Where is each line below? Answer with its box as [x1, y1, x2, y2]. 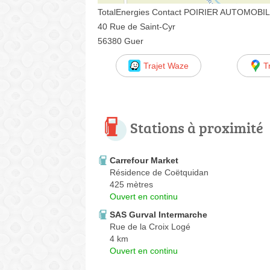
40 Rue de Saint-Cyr [98, 21, 175, 31]
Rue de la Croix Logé [110, 221, 190, 231]
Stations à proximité [130, 117, 263, 137]
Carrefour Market [110, 155, 178, 165]
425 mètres [110, 179, 153, 189]
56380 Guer [98, 36, 143, 46]
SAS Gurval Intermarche [110, 209, 207, 219]
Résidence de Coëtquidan [110, 167, 209, 177]
